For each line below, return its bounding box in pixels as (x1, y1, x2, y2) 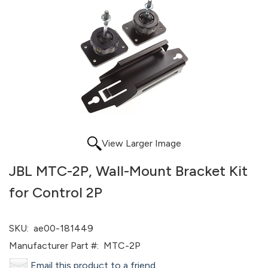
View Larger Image (101, 138, 181, 149)
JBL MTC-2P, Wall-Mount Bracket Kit (9, 162, 248, 179)
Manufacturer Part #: (9, 240, 99, 251)
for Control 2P (9, 184, 102, 201)
